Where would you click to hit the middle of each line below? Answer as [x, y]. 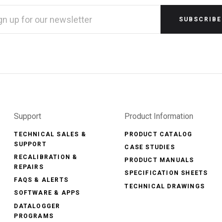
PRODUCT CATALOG [159, 134]
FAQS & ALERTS [41, 180]
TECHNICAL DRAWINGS [165, 186]
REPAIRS [29, 167]
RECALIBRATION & [46, 157]
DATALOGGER [37, 206]
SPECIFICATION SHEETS [166, 173]
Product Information [159, 116]
